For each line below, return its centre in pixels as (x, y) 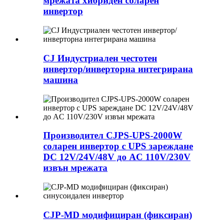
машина (61, 80)
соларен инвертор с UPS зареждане (118, 146)
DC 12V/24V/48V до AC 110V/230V (117, 157)
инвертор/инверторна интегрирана (118, 69)
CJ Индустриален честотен (100, 58)
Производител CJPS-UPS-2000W (113, 136)
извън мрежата (75, 168)
